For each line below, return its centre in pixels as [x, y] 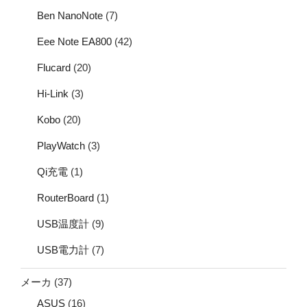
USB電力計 [63, 250]
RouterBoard [65, 198]
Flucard [54, 68]
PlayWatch [61, 146]
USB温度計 [63, 224]
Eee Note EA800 [74, 42]
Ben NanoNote [70, 16]
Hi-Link [53, 94]
